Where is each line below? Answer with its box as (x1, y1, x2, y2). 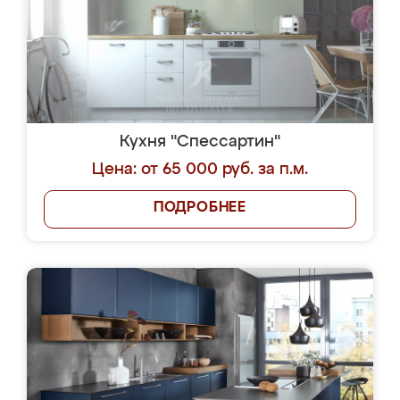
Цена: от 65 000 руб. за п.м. (92, 162, 308, 178)
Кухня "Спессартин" (120, 134, 280, 150)
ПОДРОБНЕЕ (153, 201, 247, 215)
